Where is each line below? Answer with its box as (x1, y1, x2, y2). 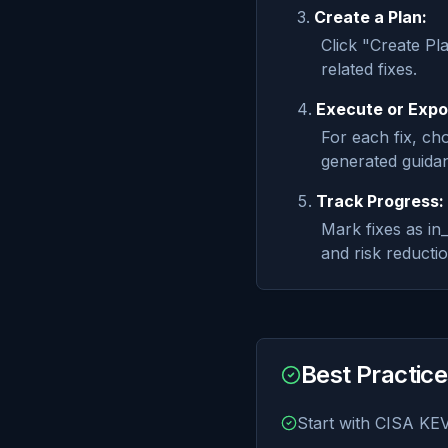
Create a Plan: (314, 7, 427, 27)
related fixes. (321, 59, 417, 79)
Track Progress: (316, 191, 444, 211)
